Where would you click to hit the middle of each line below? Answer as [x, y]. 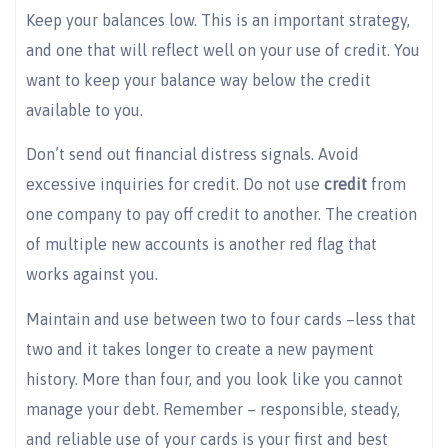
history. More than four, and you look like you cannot [214, 378]
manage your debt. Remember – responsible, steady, [213, 408]
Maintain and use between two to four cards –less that [221, 318]
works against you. [92, 274]
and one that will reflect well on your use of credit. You [223, 49]
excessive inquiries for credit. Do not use [175, 184]
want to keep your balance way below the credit [198, 79]
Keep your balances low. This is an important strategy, [218, 19]
